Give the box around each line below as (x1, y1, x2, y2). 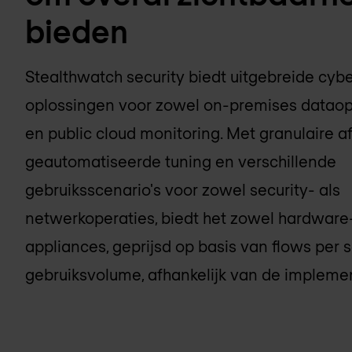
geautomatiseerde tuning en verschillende (25, 152, 336, 171)
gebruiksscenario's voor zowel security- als (25, 180, 340, 200)
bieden (25, 12, 128, 50)
